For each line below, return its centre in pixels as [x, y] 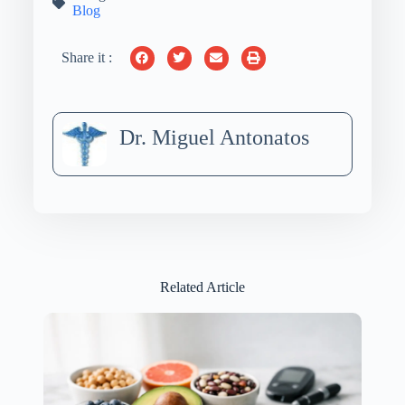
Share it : [86, 58]
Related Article [202, 287]
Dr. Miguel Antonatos [214, 137]
